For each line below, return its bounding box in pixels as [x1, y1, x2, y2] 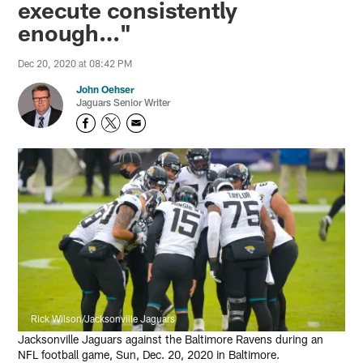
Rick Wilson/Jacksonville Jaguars [31, 313, 176, 325]
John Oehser [76, 83, 135, 96]
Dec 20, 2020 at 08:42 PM [18, 58, 133, 70]
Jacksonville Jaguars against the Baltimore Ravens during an [18, 332, 324, 347]
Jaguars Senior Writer [76, 96, 171, 109]
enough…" [18, 19, 131, 47]
